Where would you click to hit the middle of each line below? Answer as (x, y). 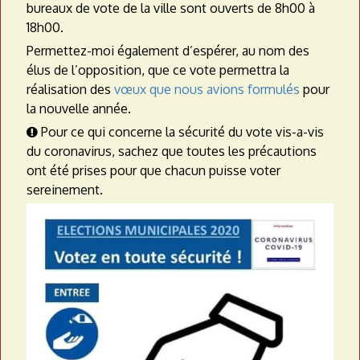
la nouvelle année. (79, 109)
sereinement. (65, 190)
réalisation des (70, 90)
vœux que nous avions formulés (207, 90)
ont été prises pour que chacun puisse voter (153, 171)
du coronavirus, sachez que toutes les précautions (172, 151)
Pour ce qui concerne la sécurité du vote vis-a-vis (181, 132)
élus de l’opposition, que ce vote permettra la (158, 70)
